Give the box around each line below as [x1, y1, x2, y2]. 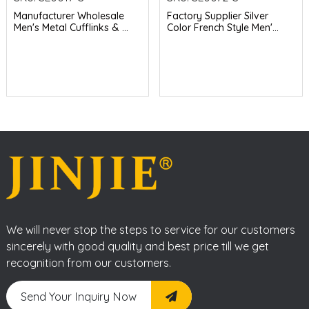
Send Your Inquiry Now [20, 289, 137, 303]
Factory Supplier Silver [167, 9, 269, 22]
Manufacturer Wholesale [13, 9, 124, 22]
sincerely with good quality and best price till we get [6, 239, 269, 253]
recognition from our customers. [6, 255, 171, 270]
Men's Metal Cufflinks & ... [13, 21, 128, 34]
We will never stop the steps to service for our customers [6, 222, 295, 237]
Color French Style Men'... [167, 21, 279, 34]
